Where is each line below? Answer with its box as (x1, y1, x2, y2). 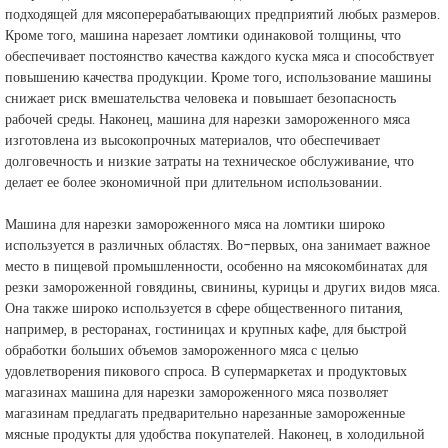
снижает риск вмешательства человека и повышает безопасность (5, 87, 396, 110)
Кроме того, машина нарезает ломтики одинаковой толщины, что (5, 24, 401, 47)
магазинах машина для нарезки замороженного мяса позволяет (5, 381, 388, 404)
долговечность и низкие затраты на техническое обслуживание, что (5, 150, 414, 173)
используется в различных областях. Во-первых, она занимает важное (5, 234, 430, 257)
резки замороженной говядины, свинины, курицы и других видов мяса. (5, 276, 440, 299)
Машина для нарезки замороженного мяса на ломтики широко (5, 213, 385, 236)
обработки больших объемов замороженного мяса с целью (5, 339, 358, 362)
